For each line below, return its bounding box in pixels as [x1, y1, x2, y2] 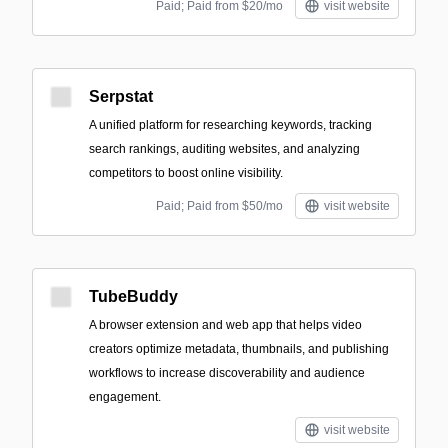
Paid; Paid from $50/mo [156, 199, 283, 213]
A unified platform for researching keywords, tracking [89, 118, 372, 132]
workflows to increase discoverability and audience [89, 366, 365, 380]
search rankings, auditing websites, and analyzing [89, 142, 360, 156]
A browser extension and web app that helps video [89, 318, 362, 332]
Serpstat [89, 88, 153, 105]
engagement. [89, 390, 161, 404]
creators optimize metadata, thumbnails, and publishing [89, 342, 389, 356]
